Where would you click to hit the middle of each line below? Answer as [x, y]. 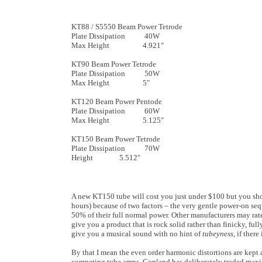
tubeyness [218, 234]
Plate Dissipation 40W [116, 36]
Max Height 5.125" [118, 120]
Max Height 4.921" [118, 45]
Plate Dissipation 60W [116, 111]
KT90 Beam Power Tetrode [114, 64]
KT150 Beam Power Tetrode [116, 139]
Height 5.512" [106, 158]
